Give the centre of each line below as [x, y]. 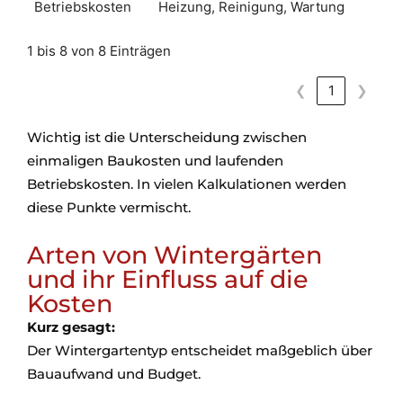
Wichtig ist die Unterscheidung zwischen [167, 138]
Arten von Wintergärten [175, 255]
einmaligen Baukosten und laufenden [155, 161]
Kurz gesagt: [71, 327]
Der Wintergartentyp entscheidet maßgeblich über [200, 351]
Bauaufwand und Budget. [114, 374]
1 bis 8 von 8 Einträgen [99, 50]
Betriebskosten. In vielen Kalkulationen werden [187, 184]
